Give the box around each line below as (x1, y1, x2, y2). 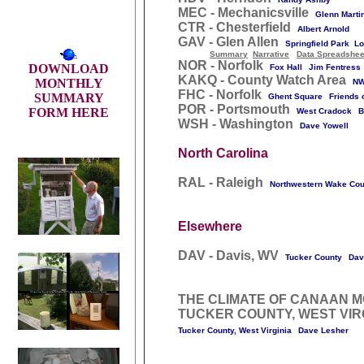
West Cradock (297, 106, 352, 115)
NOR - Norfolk (178, 58, 263, 72)
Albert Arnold (297, 24, 349, 33)
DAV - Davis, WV (178, 249, 279, 262)
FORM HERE (28, 106, 109, 119)
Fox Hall (270, 63, 302, 71)
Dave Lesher (298, 326, 349, 335)
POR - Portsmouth (178, 102, 290, 116)
